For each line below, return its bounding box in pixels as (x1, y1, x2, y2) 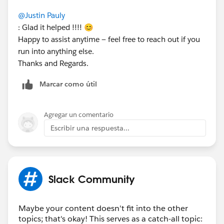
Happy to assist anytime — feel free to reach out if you (18, 34, 200, 44)
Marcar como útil (39, 79, 97, 88)
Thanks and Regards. (18, 58, 88, 68)
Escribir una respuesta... (50, 123, 129, 132)
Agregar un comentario (44, 110, 113, 119)
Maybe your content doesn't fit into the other (18, 202, 188, 213)
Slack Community (48, 172, 135, 185)
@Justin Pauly (18, 10, 65, 20)
